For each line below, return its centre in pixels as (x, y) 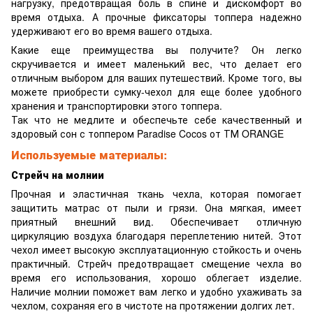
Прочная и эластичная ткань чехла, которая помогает (156, 193)
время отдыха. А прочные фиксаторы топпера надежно (156, 16)
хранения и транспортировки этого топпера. (117, 105)
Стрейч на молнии (58, 174)
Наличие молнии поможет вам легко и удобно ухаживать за (156, 291)
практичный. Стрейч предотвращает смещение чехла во (156, 263)
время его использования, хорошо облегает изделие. (156, 277)
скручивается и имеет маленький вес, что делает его (156, 63)
